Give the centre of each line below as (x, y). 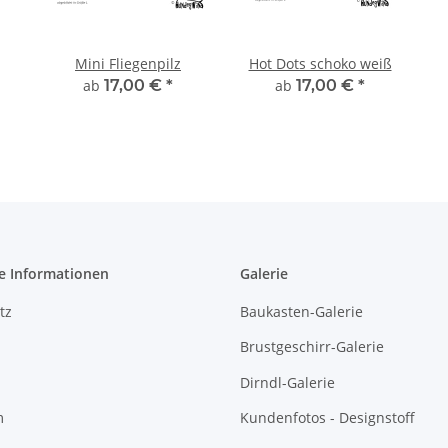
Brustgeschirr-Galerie (312, 347)
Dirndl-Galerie (287, 382)
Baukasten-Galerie (301, 312)
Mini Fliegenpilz (128, 63)
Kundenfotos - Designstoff (327, 418)
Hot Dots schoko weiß (320, 63)
